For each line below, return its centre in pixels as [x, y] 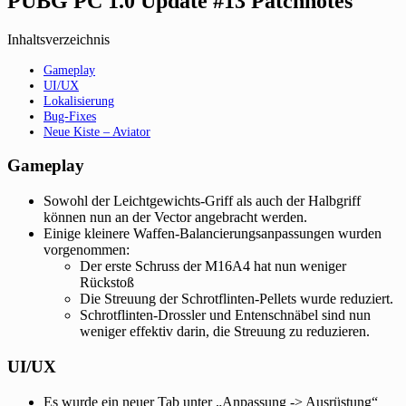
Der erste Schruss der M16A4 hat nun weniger [213, 266]
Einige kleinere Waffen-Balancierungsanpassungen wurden [213, 234]
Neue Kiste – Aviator [97, 131]
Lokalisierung [79, 100]
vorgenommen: [87, 250]
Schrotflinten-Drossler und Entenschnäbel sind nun [225, 315]
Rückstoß [107, 283]
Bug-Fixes [70, 116]
